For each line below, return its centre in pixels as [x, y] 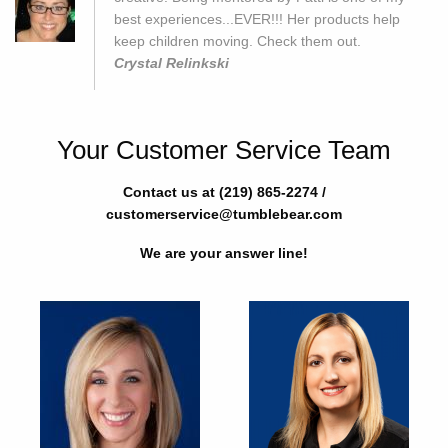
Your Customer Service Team [224, 150]
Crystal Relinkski [171, 62]
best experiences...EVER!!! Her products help [257, 18]
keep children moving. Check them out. [237, 40]
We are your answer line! [224, 253]
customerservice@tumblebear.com [224, 214]
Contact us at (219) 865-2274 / [224, 192]
